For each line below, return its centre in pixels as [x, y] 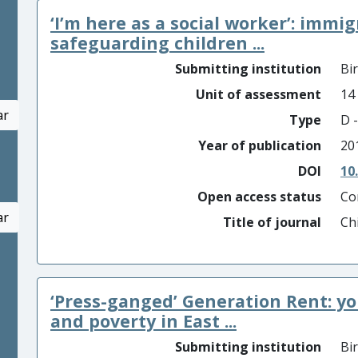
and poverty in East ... [143, 321]
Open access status [259, 197]
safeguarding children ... [157, 43]
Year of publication [260, 145]
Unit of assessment [259, 94]
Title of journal [272, 222]
